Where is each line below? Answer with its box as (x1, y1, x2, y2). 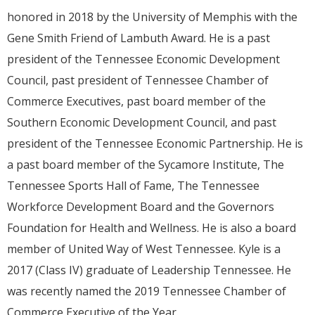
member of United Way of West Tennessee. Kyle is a (7, 241, 281, 257)
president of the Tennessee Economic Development (7, 51, 280, 67)
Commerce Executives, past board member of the (7, 94, 266, 110)
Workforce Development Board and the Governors (7, 199, 274, 215)
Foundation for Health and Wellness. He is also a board (7, 220, 296, 236)
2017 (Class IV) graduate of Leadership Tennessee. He (7, 262, 291, 278)
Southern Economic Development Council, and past (7, 115, 276, 131)
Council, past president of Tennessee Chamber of (7, 72, 269, 89)
